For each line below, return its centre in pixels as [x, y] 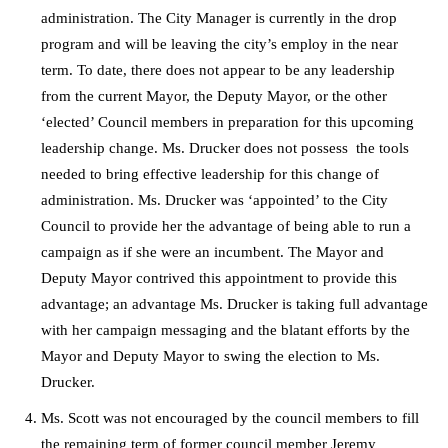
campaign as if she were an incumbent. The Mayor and [212, 252]
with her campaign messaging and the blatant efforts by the [225, 330]
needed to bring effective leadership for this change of [210, 174]
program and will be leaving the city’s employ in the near [219, 44]
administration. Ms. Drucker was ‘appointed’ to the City [214, 200]
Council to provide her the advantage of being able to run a [226, 226]
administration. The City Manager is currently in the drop [219, 18]
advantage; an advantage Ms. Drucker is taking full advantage [234, 304]
